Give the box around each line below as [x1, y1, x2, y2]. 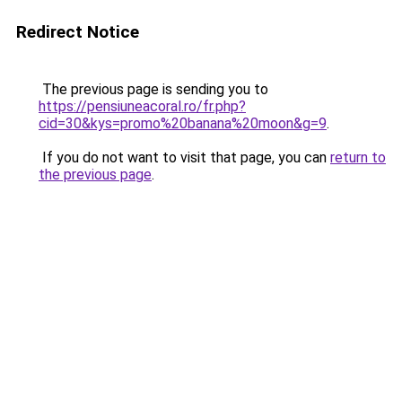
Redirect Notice [16, 22, 139, 42]
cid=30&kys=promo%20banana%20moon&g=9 [39, 115, 327, 132]
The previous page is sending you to [39, 81, 268, 98]
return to [330, 149, 386, 166]
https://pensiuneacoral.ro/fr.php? [39, 98, 246, 115]
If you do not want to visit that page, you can [39, 149, 330, 166]
